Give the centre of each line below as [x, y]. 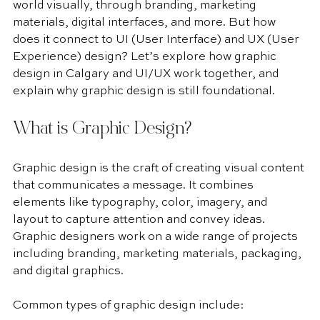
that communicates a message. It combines [135, 186]
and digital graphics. [68, 271]
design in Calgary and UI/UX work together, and [147, 74]
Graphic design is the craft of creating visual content [160, 169]
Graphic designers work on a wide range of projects [157, 237]
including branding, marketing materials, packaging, [159, 254]
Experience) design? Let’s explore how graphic [146, 57]
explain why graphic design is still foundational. [144, 91]
